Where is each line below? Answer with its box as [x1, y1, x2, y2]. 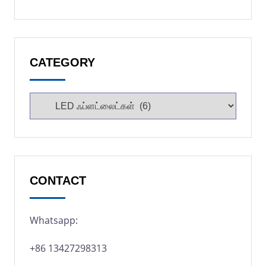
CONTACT [29, 174, 86, 187]
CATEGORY [29, 56, 95, 69]
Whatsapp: [29, 214, 78, 227]
